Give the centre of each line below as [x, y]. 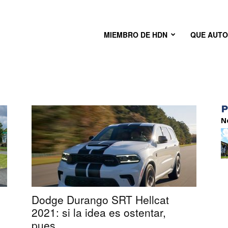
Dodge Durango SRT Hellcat [100, 199]
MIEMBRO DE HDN [136, 35]
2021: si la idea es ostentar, [99, 212]
